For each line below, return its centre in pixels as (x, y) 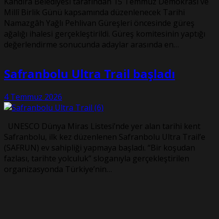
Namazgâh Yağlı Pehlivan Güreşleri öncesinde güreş (99, 23)
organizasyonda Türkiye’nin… (58, 169)
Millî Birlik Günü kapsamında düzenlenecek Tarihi (94, 12)
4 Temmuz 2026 (33, 97)
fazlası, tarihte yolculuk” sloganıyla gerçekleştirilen (97, 159)
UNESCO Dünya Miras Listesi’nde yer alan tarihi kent (102, 126)
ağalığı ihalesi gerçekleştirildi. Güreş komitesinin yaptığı (105, 34)
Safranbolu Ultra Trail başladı (89, 74)
